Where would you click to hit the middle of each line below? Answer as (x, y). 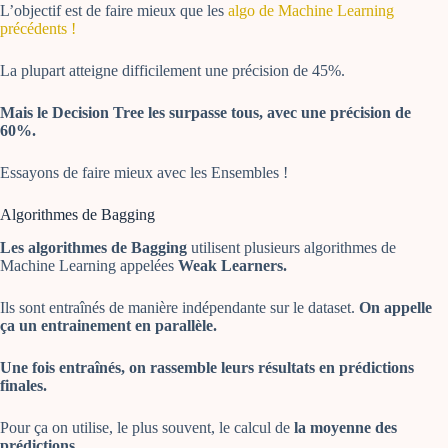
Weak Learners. (230, 265)
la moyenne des (345, 427)
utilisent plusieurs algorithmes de (291, 247)
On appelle (395, 307)
